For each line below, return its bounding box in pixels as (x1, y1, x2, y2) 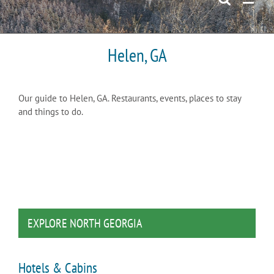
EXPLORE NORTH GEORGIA (28, 215, 142, 231)
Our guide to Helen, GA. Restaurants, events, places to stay (18, 92, 241, 105)
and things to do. (18, 106, 83, 118)
